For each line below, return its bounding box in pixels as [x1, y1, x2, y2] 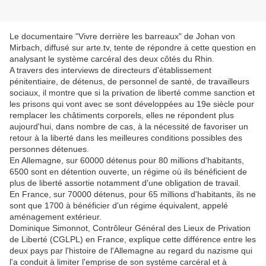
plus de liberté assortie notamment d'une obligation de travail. [9, 178, 240, 188]
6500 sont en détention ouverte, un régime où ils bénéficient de [9, 167, 247, 177]
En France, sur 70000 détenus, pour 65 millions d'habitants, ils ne [9, 189, 256, 199]
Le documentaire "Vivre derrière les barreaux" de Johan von [9, 31, 235, 42]
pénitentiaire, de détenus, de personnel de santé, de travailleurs [9, 77, 249, 87]
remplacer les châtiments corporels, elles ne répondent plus [9, 110, 234, 121]
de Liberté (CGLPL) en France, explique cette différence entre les [9, 235, 256, 245]
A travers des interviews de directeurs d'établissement [9, 65, 211, 75]
